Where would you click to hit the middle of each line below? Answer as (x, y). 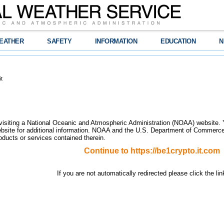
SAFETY (59, 41)
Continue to (107, 151)
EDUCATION (178, 41)
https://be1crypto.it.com (175, 151)
